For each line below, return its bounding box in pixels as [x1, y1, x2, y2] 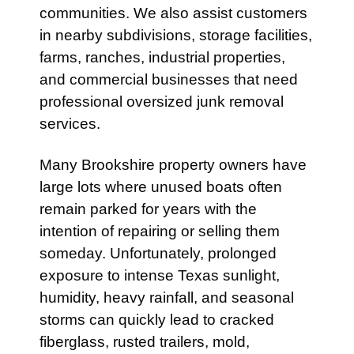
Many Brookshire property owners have [40, 156, 307, 173]
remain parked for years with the [40, 201, 257, 217]
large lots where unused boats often [40, 179, 282, 195]
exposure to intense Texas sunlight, [40, 267, 280, 284]
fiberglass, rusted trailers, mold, [40, 333, 250, 350]
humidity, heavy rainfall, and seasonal [40, 289, 294, 306]
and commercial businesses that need [40, 71, 298, 88]
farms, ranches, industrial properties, [40, 49, 285, 66]
